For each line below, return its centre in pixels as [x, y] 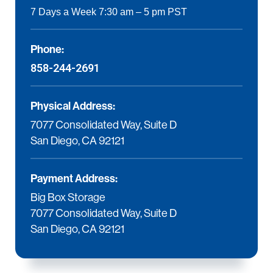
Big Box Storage [68, 197]
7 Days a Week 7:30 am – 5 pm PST [109, 12]
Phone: [47, 49]
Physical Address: [73, 106]
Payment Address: [74, 179]
